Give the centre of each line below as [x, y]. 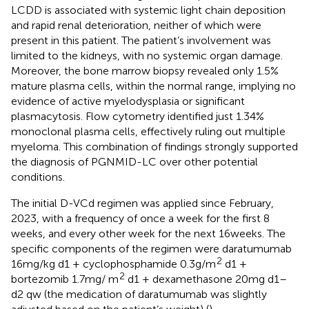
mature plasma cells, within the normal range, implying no [153, 86]
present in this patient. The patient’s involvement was [141, 40]
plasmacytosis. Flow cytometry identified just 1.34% [138, 116]
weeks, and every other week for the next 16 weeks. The [148, 233]
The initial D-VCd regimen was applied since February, [142, 203]
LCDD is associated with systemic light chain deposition [148, 10]
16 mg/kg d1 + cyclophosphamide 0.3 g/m [113, 263]
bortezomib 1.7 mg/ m [65, 279]
